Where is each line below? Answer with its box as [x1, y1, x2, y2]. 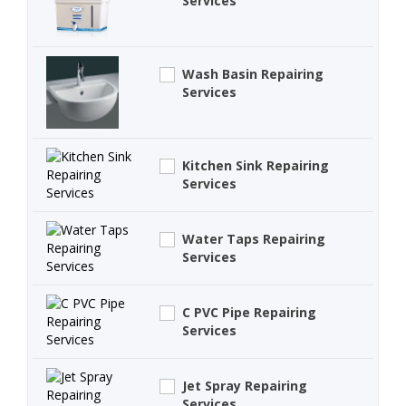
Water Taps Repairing [182, 230, 326, 248]
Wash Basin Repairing [182, 65, 324, 83]
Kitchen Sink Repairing [182, 157, 330, 175]
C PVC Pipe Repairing [182, 304, 317, 322]
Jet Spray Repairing [182, 377, 308, 395]
